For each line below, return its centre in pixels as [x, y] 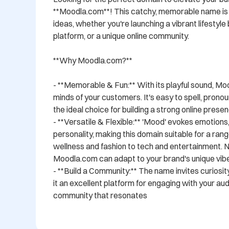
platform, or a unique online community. [121, 36]
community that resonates [100, 196]
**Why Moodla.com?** [93, 61]
